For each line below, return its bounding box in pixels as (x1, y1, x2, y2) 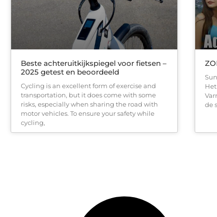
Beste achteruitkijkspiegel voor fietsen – (21, 58, 167, 68)
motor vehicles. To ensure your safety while (21, 109, 155, 117)
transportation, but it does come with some (21, 91, 156, 99)
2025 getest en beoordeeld (21, 67, 119, 77)
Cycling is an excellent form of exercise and (21, 81, 156, 90)
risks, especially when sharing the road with (21, 100, 158, 108)
